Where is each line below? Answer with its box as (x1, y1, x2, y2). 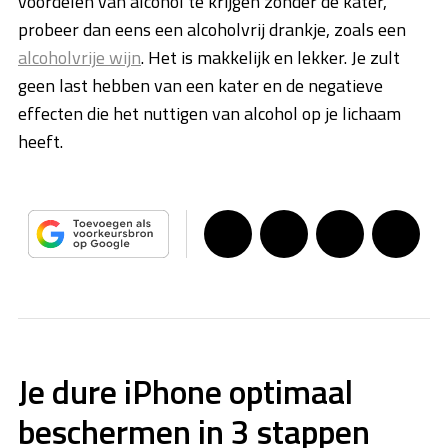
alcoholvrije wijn (18, 44, 141, 72)
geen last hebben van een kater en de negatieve (18, 72, 383, 100)
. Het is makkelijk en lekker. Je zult (141, 44, 400, 72)
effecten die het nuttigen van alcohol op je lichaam (18, 100, 401, 128)
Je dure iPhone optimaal (18, 366, 353, 418)
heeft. (18, 128, 67, 156)
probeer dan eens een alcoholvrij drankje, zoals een (18, 16, 406, 44)
